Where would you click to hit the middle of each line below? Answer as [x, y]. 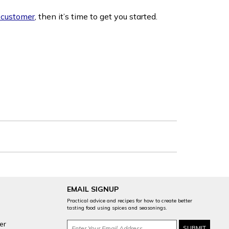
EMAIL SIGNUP [93, 189]
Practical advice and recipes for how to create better [130, 201]
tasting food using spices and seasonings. [117, 208]
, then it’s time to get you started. [98, 17]
